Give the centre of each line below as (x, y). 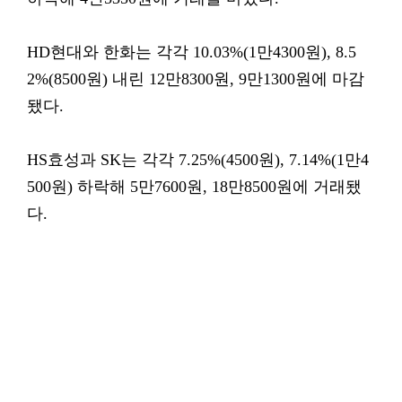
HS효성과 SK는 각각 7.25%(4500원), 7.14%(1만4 (198, 160)
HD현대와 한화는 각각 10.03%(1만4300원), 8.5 (192, 52)
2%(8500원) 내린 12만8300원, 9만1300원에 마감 (196, 79)
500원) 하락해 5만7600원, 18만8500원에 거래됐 (194, 187)
